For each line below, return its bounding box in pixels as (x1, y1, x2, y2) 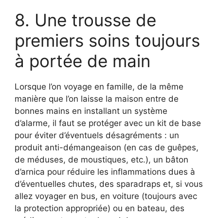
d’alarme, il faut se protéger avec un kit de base (15, 118, 201, 128)
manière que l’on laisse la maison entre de (15, 93, 179, 104)
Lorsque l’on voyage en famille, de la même (15, 81, 183, 91)
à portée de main (15, 50, 150, 71)
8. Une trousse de (15, 9, 156, 30)
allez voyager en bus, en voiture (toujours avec (15, 191, 197, 201)
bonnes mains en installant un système (15, 106, 167, 116)
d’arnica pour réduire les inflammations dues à (15, 166, 195, 177)
